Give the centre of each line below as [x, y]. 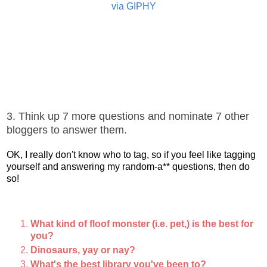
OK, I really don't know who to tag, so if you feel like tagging [131, 154]
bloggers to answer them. [67, 130]
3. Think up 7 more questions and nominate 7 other [128, 116]
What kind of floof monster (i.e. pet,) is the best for [142, 223]
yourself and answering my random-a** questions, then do [128, 166]
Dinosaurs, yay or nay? [83, 250]
